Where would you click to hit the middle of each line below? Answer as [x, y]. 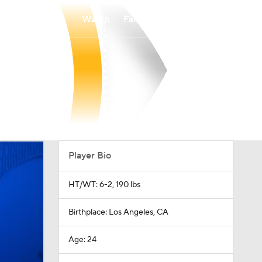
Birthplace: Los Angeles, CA [118, 212]
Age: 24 [82, 240]
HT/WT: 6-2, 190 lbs [104, 185]
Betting [185, 19]
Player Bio [89, 156]
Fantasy [139, 19]
